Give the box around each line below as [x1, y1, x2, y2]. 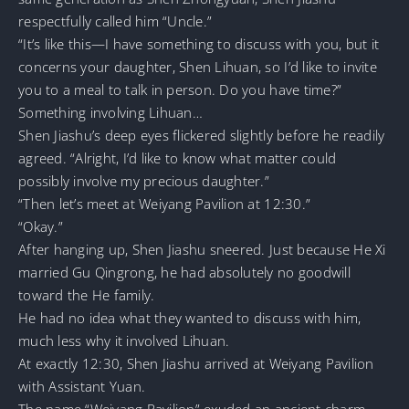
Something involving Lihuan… [18, 102, 203, 121]
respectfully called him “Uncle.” [18, 11, 213, 30]
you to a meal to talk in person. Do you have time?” [18, 79, 342, 99]
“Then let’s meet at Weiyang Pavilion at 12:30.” [18, 194, 311, 213]
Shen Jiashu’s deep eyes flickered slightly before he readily [18, 125, 385, 144]
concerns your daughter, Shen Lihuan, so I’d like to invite [18, 57, 377, 76]
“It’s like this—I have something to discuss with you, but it [18, 34, 380, 53]
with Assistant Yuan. [18, 376, 146, 395]
